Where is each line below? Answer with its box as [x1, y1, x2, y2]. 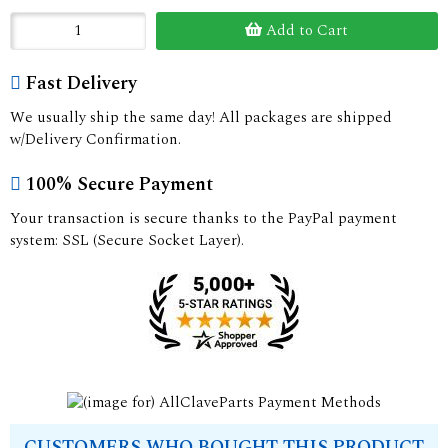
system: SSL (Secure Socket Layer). [10, 228, 244, 252]
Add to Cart [262, 18, 349, 42]
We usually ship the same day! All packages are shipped [10, 105, 392, 129]
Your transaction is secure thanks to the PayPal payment [10, 206, 397, 230]
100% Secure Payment [26, 170, 213, 198]
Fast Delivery [26, 69, 137, 97]
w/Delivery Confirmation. [10, 127, 181, 151]
